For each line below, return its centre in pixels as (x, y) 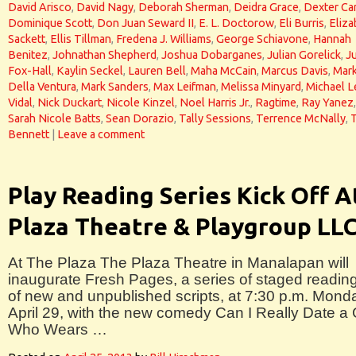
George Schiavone (262, 39)
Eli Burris (302, 23)
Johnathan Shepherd (104, 55)
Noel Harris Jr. (215, 103)
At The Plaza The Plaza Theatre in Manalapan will (178, 263)
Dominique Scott (50, 23)
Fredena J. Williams (164, 39)
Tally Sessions (215, 118)
